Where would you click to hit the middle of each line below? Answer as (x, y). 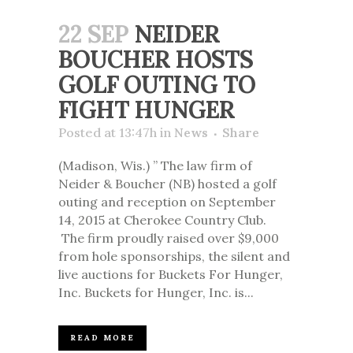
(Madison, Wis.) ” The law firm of (155, 166)
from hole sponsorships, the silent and (174, 256)
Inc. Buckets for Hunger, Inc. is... (156, 293)
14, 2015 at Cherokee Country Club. (162, 220)
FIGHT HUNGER (147, 110)
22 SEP (93, 34)
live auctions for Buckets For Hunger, (171, 275)
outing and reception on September (167, 202)
